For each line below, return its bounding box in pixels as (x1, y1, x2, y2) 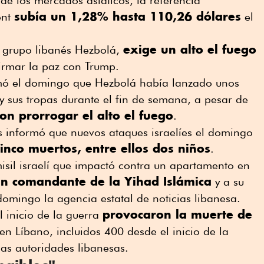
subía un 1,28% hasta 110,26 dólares (14, 9, 241, 24)
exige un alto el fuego (123, 42, 256, 57)
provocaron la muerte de (103, 207, 252, 222)
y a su (212, 175, 244, 189)
